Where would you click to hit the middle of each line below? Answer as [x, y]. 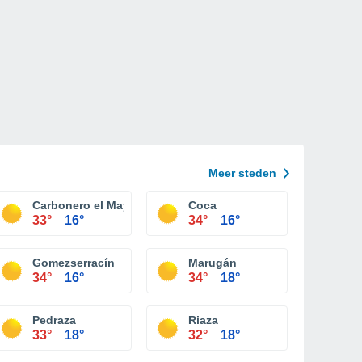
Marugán [213, 263]
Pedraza [54, 320]
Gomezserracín [74, 263]
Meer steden [242, 173]
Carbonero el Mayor [86, 205]
